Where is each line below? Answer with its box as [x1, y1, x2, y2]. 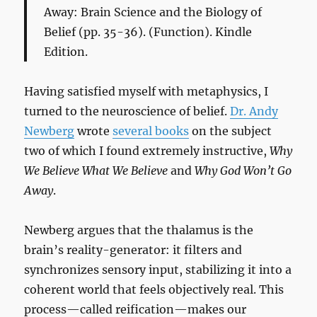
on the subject [189, 124, 272, 139]
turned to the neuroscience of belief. [24, 104, 231, 119]
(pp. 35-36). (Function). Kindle [79, 25, 253, 40]
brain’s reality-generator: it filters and [24, 243, 243, 258]
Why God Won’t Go [195, 163, 292, 178]
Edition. [44, 45, 88, 59]
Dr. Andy [230, 104, 279, 119]
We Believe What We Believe [24, 163, 168, 178]
